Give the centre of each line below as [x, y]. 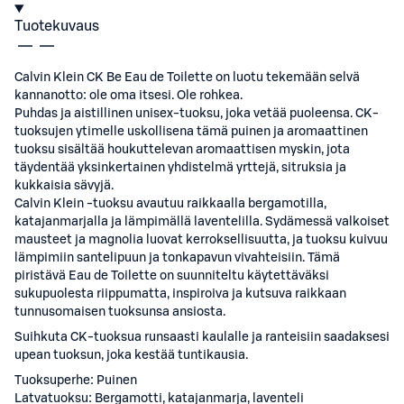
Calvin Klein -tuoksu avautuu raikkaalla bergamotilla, [170, 204]
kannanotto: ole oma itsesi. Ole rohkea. [129, 96]
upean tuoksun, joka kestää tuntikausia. [131, 355]
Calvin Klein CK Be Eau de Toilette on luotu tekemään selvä [187, 78]
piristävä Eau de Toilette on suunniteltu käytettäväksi [172, 276]
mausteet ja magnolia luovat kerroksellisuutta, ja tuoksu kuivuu [201, 240]
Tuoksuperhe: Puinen [76, 381]
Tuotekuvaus [57, 26]
